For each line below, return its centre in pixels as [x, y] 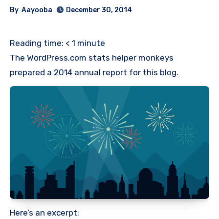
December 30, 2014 [99, 10]
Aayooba [37, 10]
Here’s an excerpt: [44, 212]
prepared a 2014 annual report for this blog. [94, 73]
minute [91, 43]
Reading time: [37, 43]
